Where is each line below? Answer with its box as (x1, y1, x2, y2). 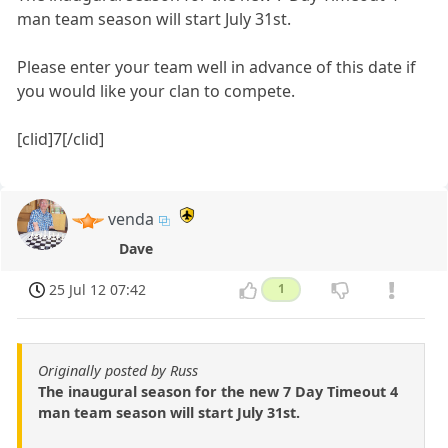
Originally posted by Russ (38, 360, 198, 380)
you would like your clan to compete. (17, 80, 296, 103)
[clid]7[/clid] (17, 128, 105, 151)
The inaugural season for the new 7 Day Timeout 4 (38, 381, 398, 401)
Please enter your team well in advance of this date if (17, 56, 417, 79)
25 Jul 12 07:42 (49, 280, 147, 300)
